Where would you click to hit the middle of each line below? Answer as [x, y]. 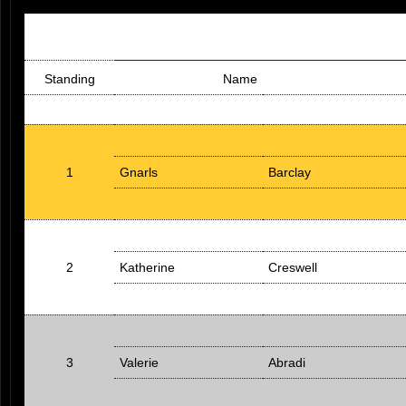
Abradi [287, 362]
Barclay [290, 172]
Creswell [293, 267]
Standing [69, 79]
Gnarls [139, 172]
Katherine [147, 267]
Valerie [139, 362]
